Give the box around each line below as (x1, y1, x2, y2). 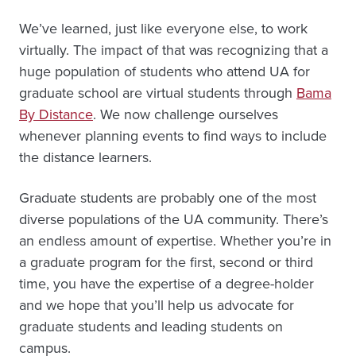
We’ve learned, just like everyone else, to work (19, 18, 308, 39)
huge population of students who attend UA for (19, 61, 310, 82)
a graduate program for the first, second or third (19, 252, 313, 273)
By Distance (19, 104, 93, 125)
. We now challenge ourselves (93, 104, 278, 125)
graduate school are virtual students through (19, 83, 296, 103)
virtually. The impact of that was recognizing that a (19, 40, 328, 60)
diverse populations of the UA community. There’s (19, 209, 328, 230)
